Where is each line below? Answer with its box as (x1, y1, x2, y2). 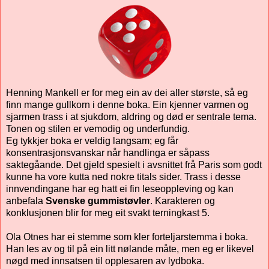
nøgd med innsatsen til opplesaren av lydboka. (6, 256, 204, 267)
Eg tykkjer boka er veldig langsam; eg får (6, 136, 178, 147)
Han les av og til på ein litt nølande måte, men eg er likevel (6, 244, 254, 255)
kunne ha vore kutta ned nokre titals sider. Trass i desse (6, 172, 241, 183)
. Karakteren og (150, 196, 215, 207)
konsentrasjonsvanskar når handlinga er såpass (6, 148, 210, 159)
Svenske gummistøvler (46, 196, 150, 207)
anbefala (6, 196, 46, 207)
